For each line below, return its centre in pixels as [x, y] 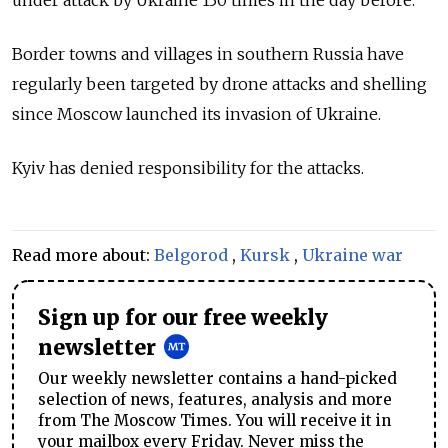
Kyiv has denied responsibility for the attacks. [188, 167]
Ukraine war [352, 254]
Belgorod [191, 254]
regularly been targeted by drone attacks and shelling [219, 83]
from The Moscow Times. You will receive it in [214, 420]
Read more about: [83, 254]
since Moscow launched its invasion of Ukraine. [198, 113]
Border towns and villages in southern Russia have [208, 53]
